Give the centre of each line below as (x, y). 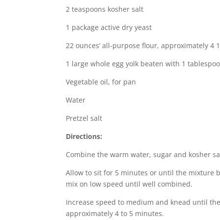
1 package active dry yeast (109, 27)
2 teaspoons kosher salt (105, 9)
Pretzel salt (84, 118)
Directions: (84, 136)
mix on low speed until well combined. (129, 184)
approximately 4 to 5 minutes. (115, 213)
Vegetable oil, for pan (101, 82)
